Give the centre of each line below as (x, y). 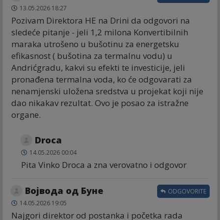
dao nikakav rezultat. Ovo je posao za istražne (100, 103)
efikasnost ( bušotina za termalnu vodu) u (92, 56)
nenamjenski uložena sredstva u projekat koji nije (107, 91)
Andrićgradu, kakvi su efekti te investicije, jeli (98, 68)
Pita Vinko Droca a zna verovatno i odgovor (104, 165)
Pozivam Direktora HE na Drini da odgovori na (101, 21)
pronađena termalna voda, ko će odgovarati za (102, 80)
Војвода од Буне (64, 191)
